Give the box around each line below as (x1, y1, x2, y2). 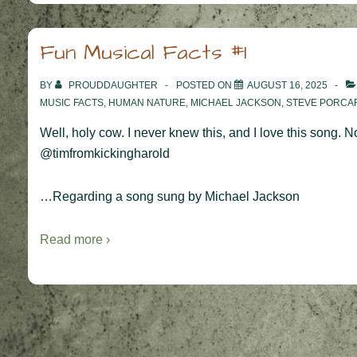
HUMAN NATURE (108, 96, 186, 108)
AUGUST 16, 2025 (247, 79, 328, 91)
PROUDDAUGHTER (69, 79, 158, 91)
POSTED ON (176, 79, 234, 91)
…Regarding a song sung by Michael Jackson (40, 189, 300, 203)
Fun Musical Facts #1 (40, 37, 246, 67)
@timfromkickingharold (40, 146, 170, 160)
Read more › (40, 232, 110, 246)
